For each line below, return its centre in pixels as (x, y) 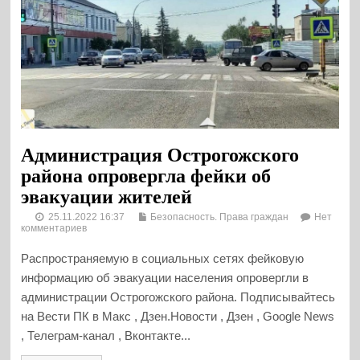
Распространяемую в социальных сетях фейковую (163, 259)
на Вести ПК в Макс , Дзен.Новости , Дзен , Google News (178, 317)
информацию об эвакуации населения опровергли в (165, 278)
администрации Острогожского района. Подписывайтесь (178, 297)
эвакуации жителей (107, 196)
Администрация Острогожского (160, 155)
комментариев (54, 228)
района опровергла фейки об (146, 176)
